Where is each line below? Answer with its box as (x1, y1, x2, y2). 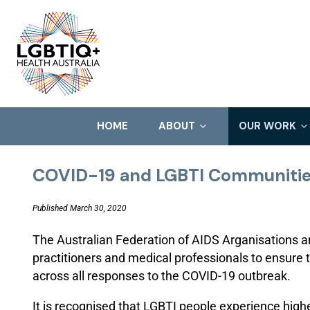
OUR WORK (238, 119, 299, 133)
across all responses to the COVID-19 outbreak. (33, 268, 291, 283)
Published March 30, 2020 (33, 203, 127, 213)
